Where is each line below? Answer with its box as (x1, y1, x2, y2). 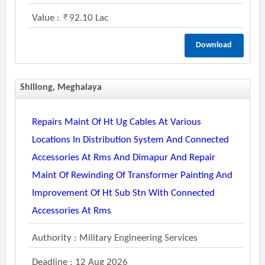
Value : (31, 13, 62, 23)
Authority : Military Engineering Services (31, 233, 198, 243)
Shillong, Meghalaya (20, 83, 102, 92)
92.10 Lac (69, 13, 108, 23)
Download (196, 41, 232, 50)
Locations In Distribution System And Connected (31, 135, 229, 145)
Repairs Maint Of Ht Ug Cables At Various (31, 117, 201, 127)
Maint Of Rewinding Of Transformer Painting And (31, 170, 232, 180)
